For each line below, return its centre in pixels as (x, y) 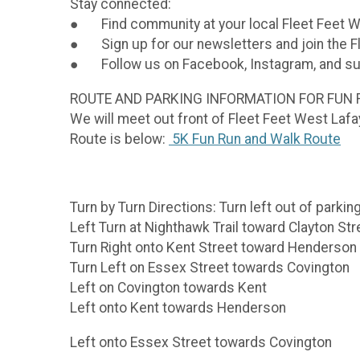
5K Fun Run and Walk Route (255, 139)
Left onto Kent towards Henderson (178, 307)
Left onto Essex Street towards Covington (201, 342)
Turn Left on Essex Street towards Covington (211, 267)
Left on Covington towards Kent (170, 287)
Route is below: (119, 139)
